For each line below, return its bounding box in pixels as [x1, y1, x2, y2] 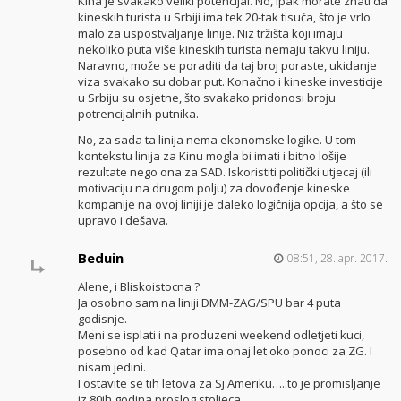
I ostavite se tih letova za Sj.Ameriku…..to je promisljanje [77, 375, 380, 392]
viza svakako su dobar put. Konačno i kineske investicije [77, 73, 383, 90]
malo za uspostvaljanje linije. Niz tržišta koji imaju [77, 25, 343, 42]
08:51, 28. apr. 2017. [286, 251, 388, 267]
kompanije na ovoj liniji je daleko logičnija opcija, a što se [77, 195, 383, 212]
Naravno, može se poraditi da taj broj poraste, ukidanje [77, 57, 377, 74]
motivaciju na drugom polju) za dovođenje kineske [77, 179, 350, 196]
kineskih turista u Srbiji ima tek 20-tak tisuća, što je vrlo [77, 9, 371, 26]
